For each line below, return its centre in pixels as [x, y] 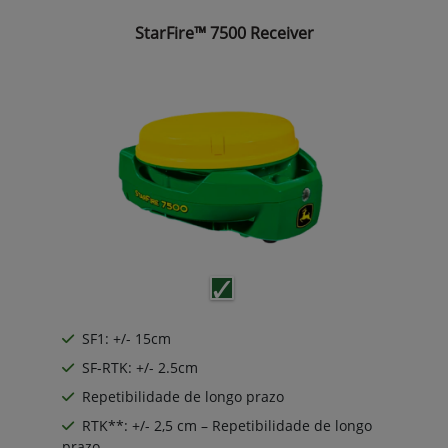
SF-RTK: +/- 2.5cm [140, 367]
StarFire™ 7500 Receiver [224, 32]
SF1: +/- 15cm [126, 338]
